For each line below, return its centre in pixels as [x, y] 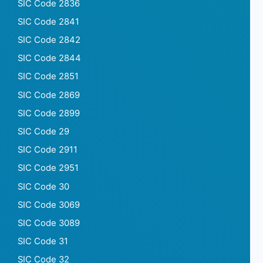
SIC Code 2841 [48, 21]
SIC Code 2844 [49, 58]
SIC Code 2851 [48, 77]
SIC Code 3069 [49, 205]
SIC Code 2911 [48, 150]
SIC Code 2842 [49, 40]
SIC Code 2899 [49, 113]
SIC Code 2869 [49, 95]
